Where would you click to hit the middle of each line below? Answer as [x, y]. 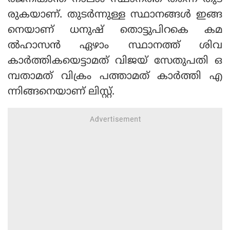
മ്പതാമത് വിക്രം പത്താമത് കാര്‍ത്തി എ [115, 77]
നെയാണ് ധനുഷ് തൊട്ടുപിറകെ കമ [115, 31]
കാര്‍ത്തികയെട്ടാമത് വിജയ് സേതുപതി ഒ [115, 62]
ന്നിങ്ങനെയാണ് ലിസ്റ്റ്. [61, 92]
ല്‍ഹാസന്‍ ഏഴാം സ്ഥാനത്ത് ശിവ [115, 46]
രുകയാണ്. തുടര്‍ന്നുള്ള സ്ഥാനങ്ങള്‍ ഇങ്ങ [115, 15]
